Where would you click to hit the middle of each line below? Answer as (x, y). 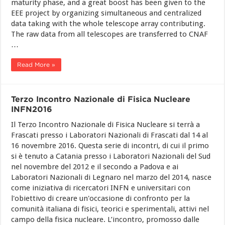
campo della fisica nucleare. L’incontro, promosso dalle (105, 219)
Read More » (36, 65)
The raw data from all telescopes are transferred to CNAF (110, 34)
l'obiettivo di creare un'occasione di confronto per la (101, 198)
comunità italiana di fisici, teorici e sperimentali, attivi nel (110, 209)
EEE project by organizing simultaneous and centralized (106, 13)
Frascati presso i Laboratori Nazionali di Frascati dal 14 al (110, 135)
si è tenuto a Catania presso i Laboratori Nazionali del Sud (111, 156)
